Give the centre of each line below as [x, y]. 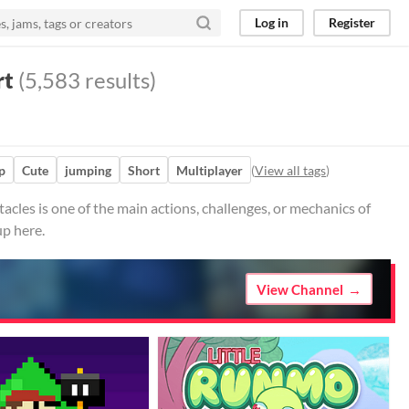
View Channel [300, 289]
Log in [272, 22]
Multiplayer [210, 170]
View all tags [290, 170]
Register [352, 22]
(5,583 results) [85, 80]
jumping [88, 170]
